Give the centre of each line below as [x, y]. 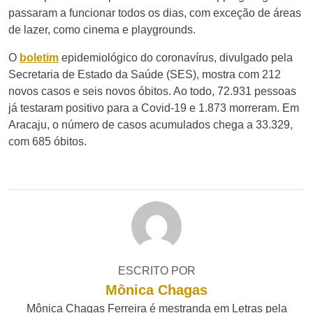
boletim [39, 58]
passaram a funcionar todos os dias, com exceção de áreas [155, 13]
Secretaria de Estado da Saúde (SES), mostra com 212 [145, 74]
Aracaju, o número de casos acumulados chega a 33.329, [151, 125]
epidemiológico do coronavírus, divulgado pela [176, 58]
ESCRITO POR [156, 271]
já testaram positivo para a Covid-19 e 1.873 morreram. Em [154, 108]
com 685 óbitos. [48, 141]
